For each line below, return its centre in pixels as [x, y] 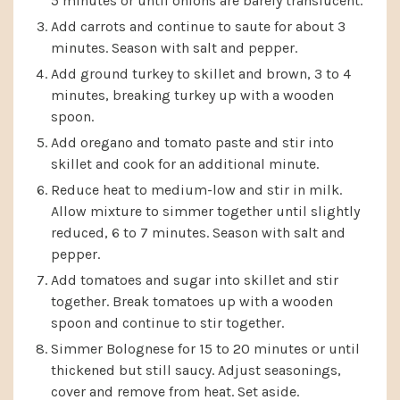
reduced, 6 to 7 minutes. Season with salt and [198, 232]
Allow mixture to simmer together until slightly [205, 211]
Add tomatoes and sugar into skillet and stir [195, 279]
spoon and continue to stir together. [167, 322]
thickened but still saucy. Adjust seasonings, [196, 370]
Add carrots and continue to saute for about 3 [198, 26]
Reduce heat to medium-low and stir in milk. [196, 189]
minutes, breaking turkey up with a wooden [192, 95]
